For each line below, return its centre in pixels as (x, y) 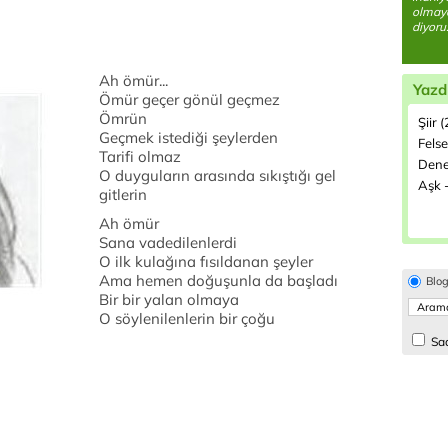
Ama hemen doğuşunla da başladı (218, 280)
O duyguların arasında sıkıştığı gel (217, 175)
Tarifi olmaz (140, 156)
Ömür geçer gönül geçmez (189, 99)
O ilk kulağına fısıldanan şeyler (206, 261)
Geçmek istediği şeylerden (188, 137)
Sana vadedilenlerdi (168, 242)
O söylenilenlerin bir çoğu (187, 318)
